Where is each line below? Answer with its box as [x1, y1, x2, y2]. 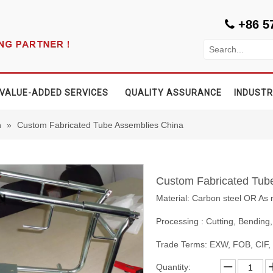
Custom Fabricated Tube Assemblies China [17, 120, 183, 130]
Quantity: [156, 262, 191, 272]
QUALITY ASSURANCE [125, 88, 222, 97]
